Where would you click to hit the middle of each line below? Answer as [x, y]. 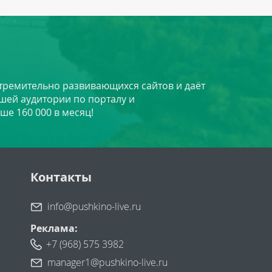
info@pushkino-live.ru [94, 206]
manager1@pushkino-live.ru [107, 262]
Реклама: [54, 228]
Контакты [61, 177]
